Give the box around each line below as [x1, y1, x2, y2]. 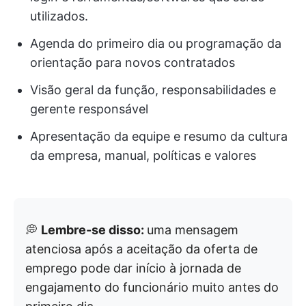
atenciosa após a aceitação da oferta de [25, 242, 258, 257]
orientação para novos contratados [30, 55, 235, 70]
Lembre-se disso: [41, 223, 147, 238]
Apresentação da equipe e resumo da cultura [30, 129, 288, 144]
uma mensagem [147, 223, 238, 238]
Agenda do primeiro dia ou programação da [30, 36, 281, 51]
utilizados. [30, 9, 88, 24]
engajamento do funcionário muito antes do [25, 280, 279, 295]
